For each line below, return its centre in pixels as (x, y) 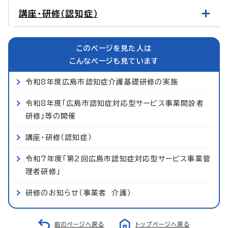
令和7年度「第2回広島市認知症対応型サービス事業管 (118, 159)
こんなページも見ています (114, 61)
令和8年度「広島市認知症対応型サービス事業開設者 (115, 103)
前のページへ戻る (79, 224)
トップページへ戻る (163, 224)
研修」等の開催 (51, 116)
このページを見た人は (114, 48)
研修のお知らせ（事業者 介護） (78, 193)
